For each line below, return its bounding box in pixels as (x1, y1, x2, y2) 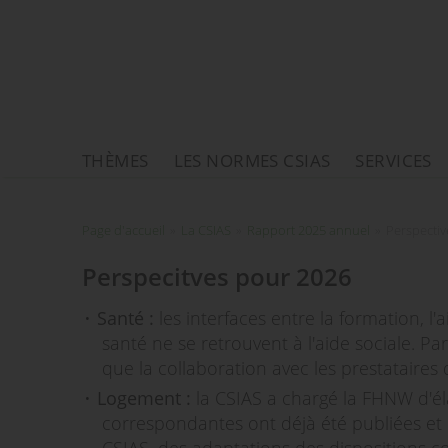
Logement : (97, 386, 196, 410)
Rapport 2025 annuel (247, 221, 370, 239)
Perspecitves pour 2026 (82, 260, 352, 293)
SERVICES (355, 149, 432, 172)
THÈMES (82, 149, 149, 172)
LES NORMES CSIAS (173, 149, 331, 172)
